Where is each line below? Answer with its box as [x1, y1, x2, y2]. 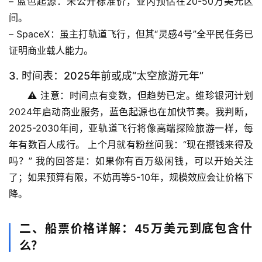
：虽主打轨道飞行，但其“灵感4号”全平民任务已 [50, 28, 253, 40]
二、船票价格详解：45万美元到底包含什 [19, 222, 253, 236]
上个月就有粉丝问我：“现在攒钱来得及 [85, 139, 254, 151]
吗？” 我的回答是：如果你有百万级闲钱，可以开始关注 [9, 155, 253, 167]
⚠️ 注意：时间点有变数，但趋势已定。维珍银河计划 [27, 89, 253, 102]
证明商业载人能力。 [9, 44, 93, 57]
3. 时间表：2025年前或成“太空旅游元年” [9, 70, 204, 82]
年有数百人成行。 [9, 139, 85, 151]
